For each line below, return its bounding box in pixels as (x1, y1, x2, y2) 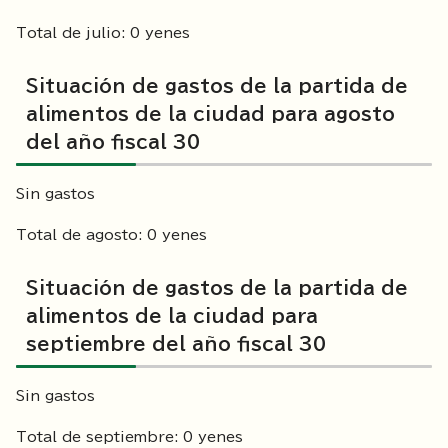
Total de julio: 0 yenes (16, 26, 190, 41)
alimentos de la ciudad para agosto (26, 105, 395, 124)
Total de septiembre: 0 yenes (16, 430, 243, 445)
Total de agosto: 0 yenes (16, 228, 207, 243)
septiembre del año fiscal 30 (26, 335, 326, 354)
